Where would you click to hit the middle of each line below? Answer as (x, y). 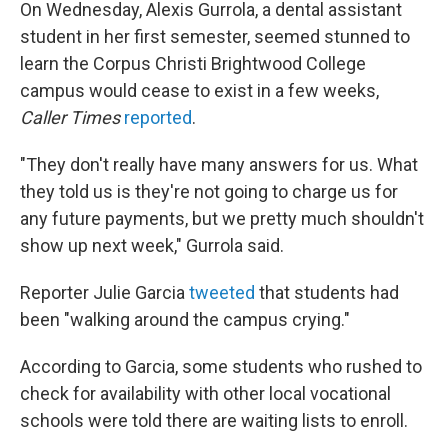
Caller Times (72, 117)
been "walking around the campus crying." (185, 319)
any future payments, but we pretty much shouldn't (222, 218)
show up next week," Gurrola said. (152, 245)
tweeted (224, 292)
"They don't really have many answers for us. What (219, 164)
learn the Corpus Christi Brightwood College (193, 63)
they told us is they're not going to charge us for (209, 191)
